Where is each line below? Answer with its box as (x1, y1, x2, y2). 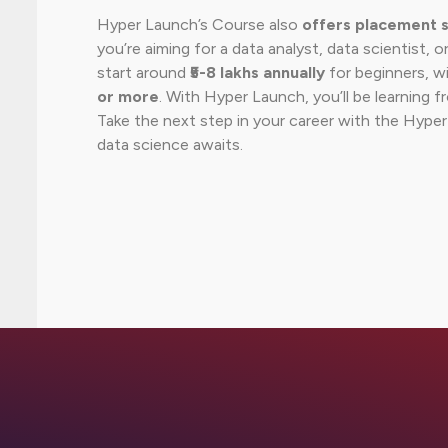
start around (96, 62, 190, 82)
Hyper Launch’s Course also (96, 14, 302, 34)
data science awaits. (96, 134, 243, 154)
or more (96, 86, 159, 106)
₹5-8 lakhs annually (189, 62, 325, 82)
